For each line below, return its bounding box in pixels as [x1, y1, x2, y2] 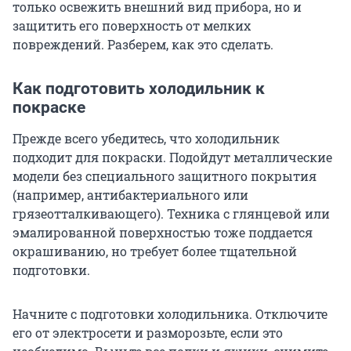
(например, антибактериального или [13, 186, 248, 204]
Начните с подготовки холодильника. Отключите [13, 306, 327, 323]
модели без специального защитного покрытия [13, 168, 317, 185]
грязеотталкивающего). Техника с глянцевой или [13, 205, 330, 223]
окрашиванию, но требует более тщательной [13, 243, 297, 260]
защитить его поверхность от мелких [13, 17, 251, 34]
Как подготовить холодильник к [13, 79, 265, 99]
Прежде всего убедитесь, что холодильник [13, 130, 280, 147]
